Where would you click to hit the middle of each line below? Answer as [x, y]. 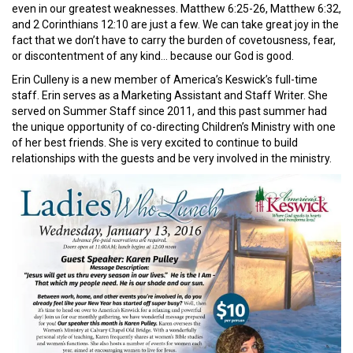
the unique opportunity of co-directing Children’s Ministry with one [174, 126]
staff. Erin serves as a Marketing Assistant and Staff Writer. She [170, 95]
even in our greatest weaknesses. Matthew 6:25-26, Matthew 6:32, [176, 8]
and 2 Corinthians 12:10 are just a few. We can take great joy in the [175, 24]
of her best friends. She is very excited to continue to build [155, 142]
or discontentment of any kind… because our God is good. [153, 56]
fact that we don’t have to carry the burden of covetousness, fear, [174, 40]
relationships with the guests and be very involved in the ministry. [172, 158]
